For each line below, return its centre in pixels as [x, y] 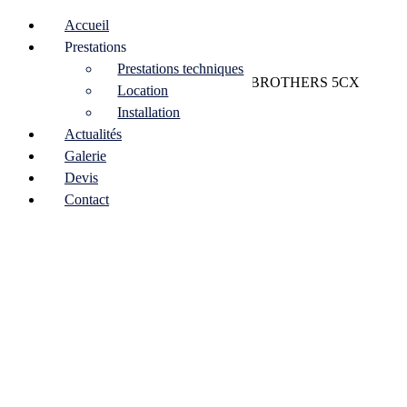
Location [143, 90]
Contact [87, 199]
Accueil [87, 25]
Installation [149, 112]
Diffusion [164, 82]
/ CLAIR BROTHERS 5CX [275, 82]
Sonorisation [89, 82]
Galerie [85, 156]
